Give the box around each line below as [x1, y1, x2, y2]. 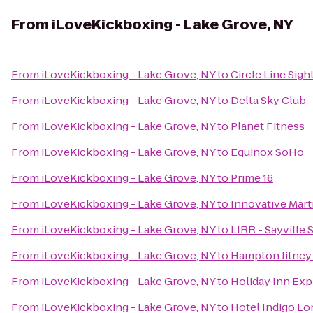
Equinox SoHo [231, 145, 304, 159]
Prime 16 [231, 170, 273, 185]
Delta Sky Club [231, 93, 306, 108]
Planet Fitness [231, 119, 305, 133]
